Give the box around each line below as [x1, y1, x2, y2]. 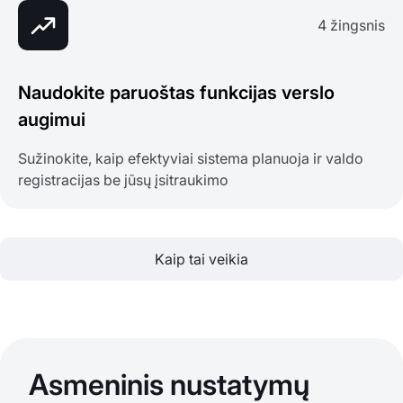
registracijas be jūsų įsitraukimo [18, 171, 228, 190]
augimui [18, 109, 85, 131]
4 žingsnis [318, 16, 385, 35]
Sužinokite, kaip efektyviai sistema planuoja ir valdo [18, 149, 363, 168]
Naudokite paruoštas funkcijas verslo [18, 82, 335, 104]
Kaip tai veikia [155, 250, 248, 269]
